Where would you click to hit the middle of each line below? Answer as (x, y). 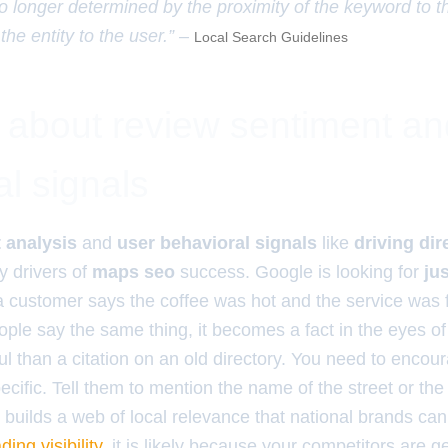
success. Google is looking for (299, 272)
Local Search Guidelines (271, 37)
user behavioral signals (217, 243)
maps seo (133, 272)
